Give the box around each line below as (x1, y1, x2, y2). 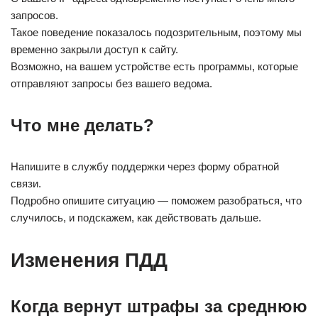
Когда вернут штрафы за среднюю (11, 297, 307, 316)
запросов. (11, 9, 58, 21)
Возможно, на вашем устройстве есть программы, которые (11, 60, 298, 72)
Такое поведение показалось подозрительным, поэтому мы (11, 26, 302, 38)
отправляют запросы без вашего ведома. (11, 77, 212, 89)
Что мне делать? (11, 116, 154, 135)
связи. (11, 177, 41, 190)
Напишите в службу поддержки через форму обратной (11, 160, 279, 172)
